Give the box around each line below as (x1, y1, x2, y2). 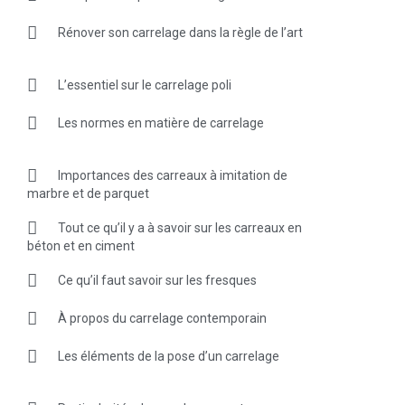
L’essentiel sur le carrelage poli (57, 77, 231, 92)
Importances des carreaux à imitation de (57, 167, 287, 183)
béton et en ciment (26, 238, 135, 253)
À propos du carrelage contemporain (57, 310, 267, 325)
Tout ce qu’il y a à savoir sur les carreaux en (57, 220, 302, 235)
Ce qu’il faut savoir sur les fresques (57, 272, 257, 287)
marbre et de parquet (26, 185, 149, 201)
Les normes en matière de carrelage (57, 115, 264, 130)
